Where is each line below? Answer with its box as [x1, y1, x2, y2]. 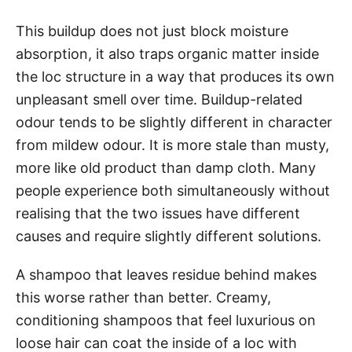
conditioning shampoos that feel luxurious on [16, 311, 316, 328]
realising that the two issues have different [16, 204, 300, 222]
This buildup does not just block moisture [16, 22, 288, 39]
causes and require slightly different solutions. [16, 227, 321, 244]
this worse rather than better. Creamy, [16, 288, 271, 306]
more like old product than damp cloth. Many [16, 159, 316, 176]
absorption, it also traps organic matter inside [16, 45, 319, 62]
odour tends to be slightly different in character [16, 113, 332, 130]
